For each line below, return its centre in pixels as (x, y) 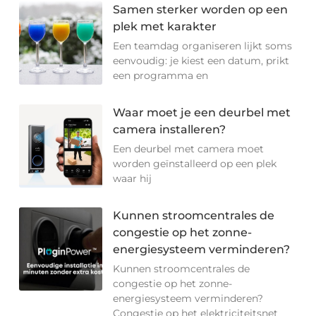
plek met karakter (165, 27)
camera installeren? (170, 130)
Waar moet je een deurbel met (202, 113)
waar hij (133, 179)
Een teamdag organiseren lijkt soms (203, 46)
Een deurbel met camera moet (189, 149)
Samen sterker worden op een (201, 10)
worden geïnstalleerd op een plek (195, 164)
